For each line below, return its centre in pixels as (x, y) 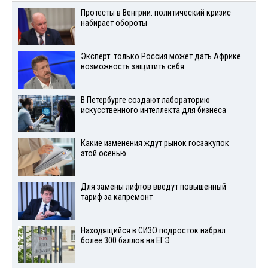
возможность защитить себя (132, 66)
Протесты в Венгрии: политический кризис (156, 13)
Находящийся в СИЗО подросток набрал (153, 230)
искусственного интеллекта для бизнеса (153, 110)
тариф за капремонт (116, 197)
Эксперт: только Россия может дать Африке (161, 56)
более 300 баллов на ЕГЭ (125, 240)
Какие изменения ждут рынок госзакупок (155, 144)
